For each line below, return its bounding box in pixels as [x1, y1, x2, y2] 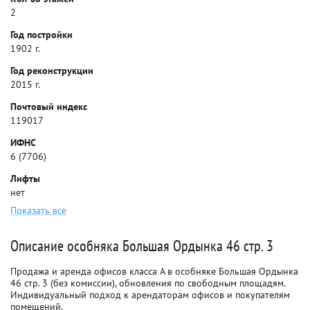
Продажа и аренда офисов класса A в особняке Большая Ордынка [10, 265, 298, 277]
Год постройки [10, 28, 73, 41]
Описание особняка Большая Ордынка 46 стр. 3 [10, 236, 273, 255]
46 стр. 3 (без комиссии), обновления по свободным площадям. [10, 277, 285, 289]
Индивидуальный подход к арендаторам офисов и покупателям [10, 289, 290, 301]
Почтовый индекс [10, 100, 87, 113]
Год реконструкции [10, 64, 93, 77]
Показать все [10, 204, 66, 217]
